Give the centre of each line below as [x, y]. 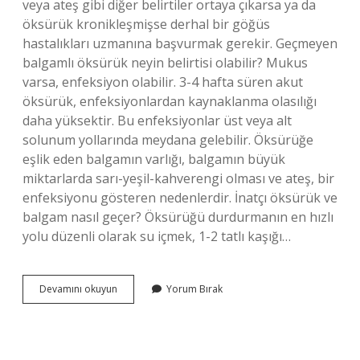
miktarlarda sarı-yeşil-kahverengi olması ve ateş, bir [178, 178]
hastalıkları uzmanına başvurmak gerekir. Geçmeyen [180, 43]
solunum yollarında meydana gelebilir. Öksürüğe [168, 140]
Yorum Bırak [194, 289]
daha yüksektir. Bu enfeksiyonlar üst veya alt [157, 121]
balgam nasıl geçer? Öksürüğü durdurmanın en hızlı [178, 217]
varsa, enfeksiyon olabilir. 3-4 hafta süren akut [163, 82]
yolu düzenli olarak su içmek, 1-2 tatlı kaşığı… [157, 236]
